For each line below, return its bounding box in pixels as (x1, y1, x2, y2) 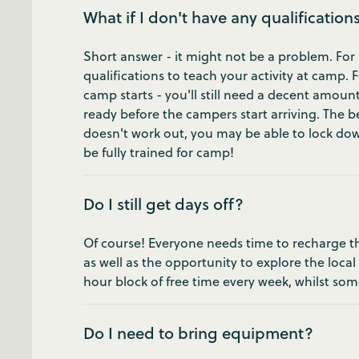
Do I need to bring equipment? (83, 321, 313, 345)
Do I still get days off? (83, 192, 244, 216)
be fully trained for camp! (83, 143, 234, 161)
